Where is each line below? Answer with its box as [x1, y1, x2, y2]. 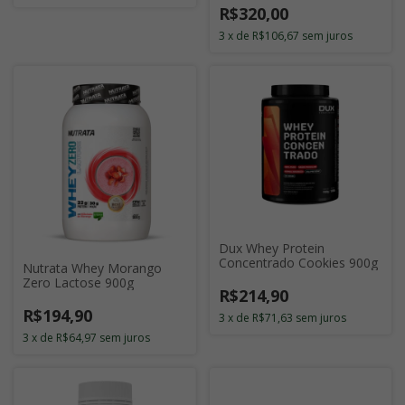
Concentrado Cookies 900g [218, 254, 378, 272]
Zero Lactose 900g [23, 273, 134, 291]
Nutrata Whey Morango [23, 259, 162, 277]
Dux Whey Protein [218, 240, 325, 258]
